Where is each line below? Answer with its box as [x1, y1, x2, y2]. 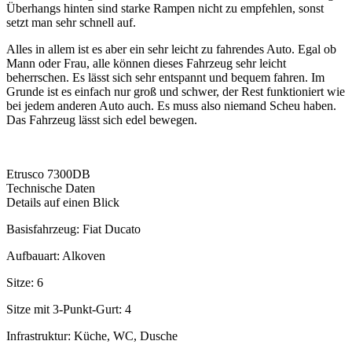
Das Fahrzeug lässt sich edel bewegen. [6, 113, 197, 127]
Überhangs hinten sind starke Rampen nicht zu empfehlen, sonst [6, 2, 324, 16]
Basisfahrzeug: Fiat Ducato [6, 222, 141, 236]
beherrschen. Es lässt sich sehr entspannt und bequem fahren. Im [6, 71, 324, 85]
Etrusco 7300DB [6, 167, 90, 181]
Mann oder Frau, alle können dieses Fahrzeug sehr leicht [6, 57, 286, 71]
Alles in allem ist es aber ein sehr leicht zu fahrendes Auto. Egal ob [6, 42, 336, 57]
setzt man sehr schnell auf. [6, 16, 136, 30]
